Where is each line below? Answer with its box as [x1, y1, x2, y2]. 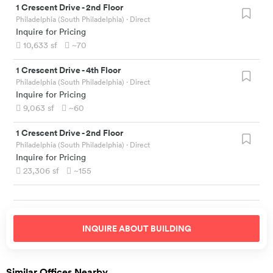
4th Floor [86, 64, 121, 77]
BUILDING [150, 222, 191, 235]
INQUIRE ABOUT [82, 222, 151, 235]
